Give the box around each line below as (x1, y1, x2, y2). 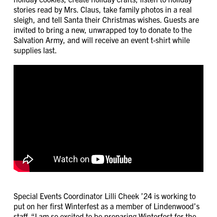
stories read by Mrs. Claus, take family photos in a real (14, 4, 192, 14)
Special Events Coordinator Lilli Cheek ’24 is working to (14, 191, 196, 201)
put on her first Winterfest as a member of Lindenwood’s (14, 201, 200, 211)
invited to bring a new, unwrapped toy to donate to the (14, 24, 192, 34)
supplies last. (14, 45, 57, 55)
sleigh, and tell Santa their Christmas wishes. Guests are (14, 14, 199, 24)
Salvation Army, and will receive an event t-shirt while (14, 34, 190, 45)
